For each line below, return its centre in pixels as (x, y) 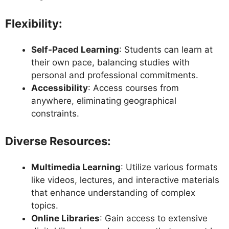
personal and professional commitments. (115, 75)
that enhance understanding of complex (113, 193)
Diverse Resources (56, 141)
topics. (45, 206)
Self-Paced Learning (75, 49)
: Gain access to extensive (154, 219)
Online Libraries (65, 219)
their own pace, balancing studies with (110, 62)
